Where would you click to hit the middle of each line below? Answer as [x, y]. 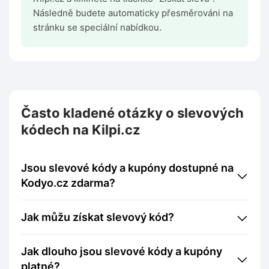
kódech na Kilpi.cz [81, 130]
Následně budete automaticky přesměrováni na [133, 13]
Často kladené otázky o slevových [132, 113]
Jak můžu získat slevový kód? [101, 217]
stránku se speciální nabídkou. [97, 28]
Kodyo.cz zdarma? [68, 183]
